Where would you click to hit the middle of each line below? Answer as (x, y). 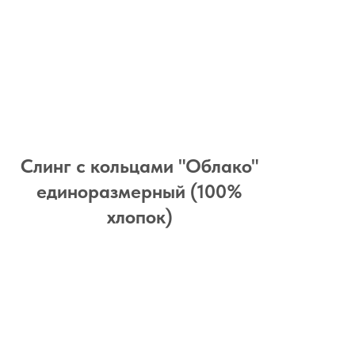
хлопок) (139, 217)
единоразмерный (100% (139, 191)
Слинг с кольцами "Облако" (139, 166)
